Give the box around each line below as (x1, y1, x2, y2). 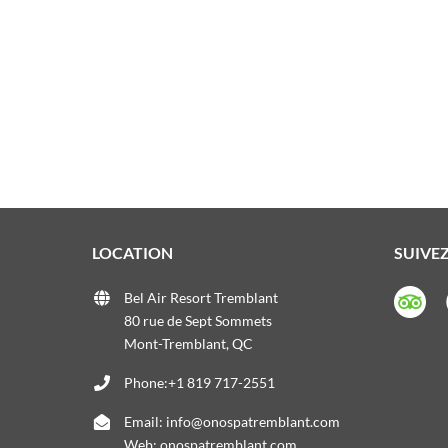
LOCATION (92, 243, 173, 262)
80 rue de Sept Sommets (124, 312, 272, 329)
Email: (124, 413, 166, 430)
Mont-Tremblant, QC (124, 335, 253, 352)
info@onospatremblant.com (166, 413, 340, 430)
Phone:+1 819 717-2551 (124, 374, 275, 391)
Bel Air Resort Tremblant (124, 289, 278, 306)
